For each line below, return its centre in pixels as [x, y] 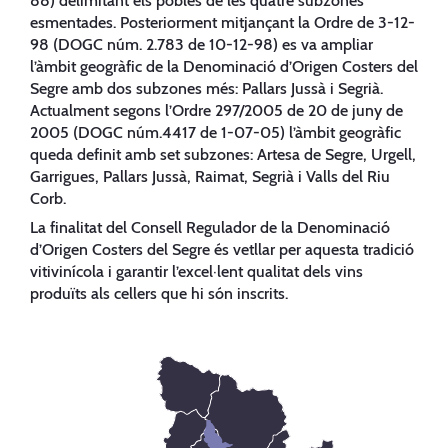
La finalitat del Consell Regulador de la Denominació [210, 228]
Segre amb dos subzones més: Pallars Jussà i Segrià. [206, 88]
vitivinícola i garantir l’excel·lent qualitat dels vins [196, 272]
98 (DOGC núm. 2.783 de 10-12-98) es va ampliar [201, 44]
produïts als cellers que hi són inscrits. [159, 294]
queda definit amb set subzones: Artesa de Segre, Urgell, [223, 154]
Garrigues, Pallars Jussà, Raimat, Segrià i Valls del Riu [210, 176]
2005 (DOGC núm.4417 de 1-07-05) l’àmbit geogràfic [215, 132]
